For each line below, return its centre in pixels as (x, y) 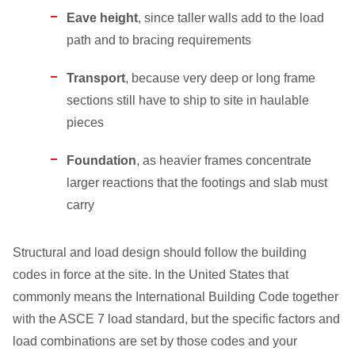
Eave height (102, 18)
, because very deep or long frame (220, 78)
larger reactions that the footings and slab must (197, 183)
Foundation (101, 160)
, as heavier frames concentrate (224, 160)
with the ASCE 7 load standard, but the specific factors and (176, 319)
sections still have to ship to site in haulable (188, 100)
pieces (85, 122)
